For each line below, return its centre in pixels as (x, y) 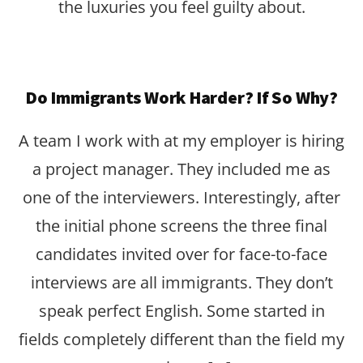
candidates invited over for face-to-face (181, 254)
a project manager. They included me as (181, 169)
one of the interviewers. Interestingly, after (181, 197)
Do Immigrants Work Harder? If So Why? (181, 97)
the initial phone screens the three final (181, 225)
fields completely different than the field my (181, 339)
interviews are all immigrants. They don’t (181, 282)
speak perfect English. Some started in (181, 310)
